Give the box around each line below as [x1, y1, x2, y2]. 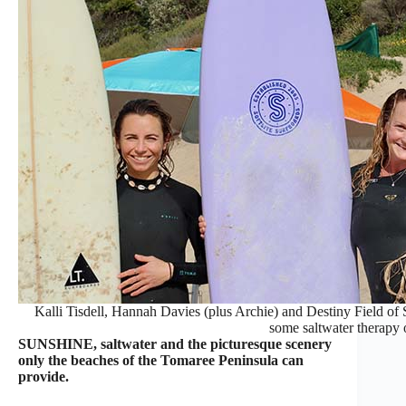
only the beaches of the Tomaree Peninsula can [18, 352, 304, 368]
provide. [18, 368, 69, 384]
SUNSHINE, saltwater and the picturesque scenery [18, 335, 332, 352]
